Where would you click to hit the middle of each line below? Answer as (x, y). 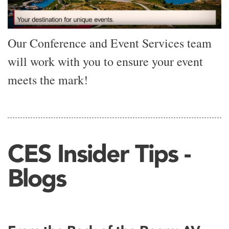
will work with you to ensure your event (105, 61)
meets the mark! (48, 79)
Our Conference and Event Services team (110, 43)
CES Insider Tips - (99, 153)
